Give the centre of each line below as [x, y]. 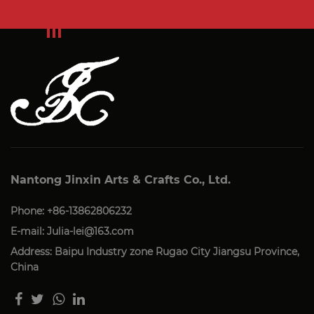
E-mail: [29, 232]
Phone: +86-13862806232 [71, 211]
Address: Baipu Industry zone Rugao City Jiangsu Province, [155, 252]
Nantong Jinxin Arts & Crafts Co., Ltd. [121, 180]
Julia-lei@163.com [90, 232]
